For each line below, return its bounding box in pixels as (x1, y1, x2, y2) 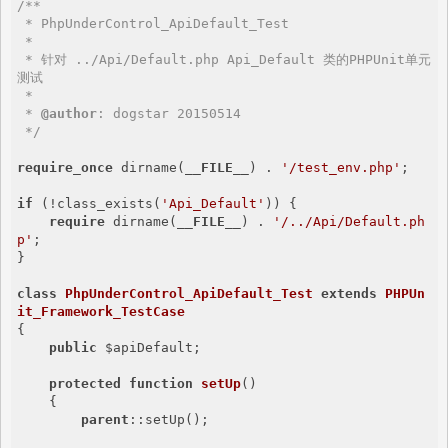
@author (41, 106, 97, 121)
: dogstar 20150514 (97, 106, 241, 121)
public (49, 340, 97, 355)
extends (321, 286, 377, 301)
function (129, 376, 193, 391)
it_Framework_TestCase (17, 304, 185, 319)
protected (49, 376, 121, 391)
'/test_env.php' (281, 160, 401, 175)
